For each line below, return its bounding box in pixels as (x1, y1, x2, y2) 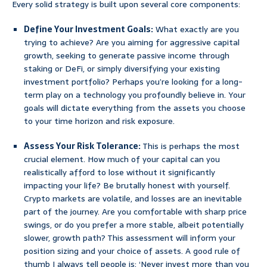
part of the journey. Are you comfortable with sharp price (24, 205, 247, 219)
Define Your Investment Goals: (24, 23, 153, 36)
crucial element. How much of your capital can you (24, 153, 220, 166)
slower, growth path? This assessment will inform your (24, 231, 235, 245)
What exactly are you (153, 23, 239, 36)
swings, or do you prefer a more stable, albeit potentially (24, 218, 244, 232)
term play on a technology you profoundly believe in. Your (24, 88, 246, 102)
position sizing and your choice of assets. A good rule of (24, 244, 240, 258)
